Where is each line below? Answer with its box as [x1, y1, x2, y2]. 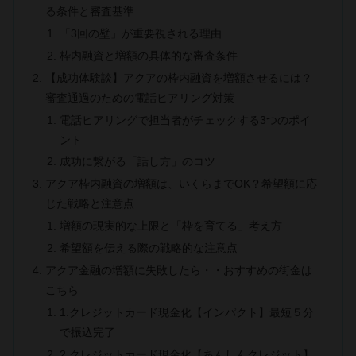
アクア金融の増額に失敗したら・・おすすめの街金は [45, 263, 313, 277]
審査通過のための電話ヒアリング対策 [45, 91, 235, 104]
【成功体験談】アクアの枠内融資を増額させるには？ [45, 71, 313, 84]
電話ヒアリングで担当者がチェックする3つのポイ [59, 113, 311, 126]
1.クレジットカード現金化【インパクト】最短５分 [59, 305, 314, 319]
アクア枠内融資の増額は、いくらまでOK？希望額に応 [45, 177, 318, 191]
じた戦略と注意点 [45, 197, 135, 211]
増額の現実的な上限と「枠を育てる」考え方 [59, 219, 282, 233]
